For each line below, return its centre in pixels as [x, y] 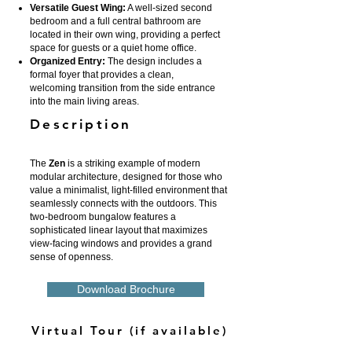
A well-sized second [169, 8]
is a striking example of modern [133, 163]
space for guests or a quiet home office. [113, 48]
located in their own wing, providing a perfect [125, 35]
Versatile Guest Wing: [78, 8]
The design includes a [154, 61]
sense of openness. [71, 257]
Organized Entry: [68, 61]
